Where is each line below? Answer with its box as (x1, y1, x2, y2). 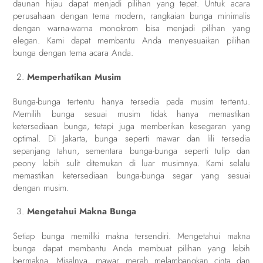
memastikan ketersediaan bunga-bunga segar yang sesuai (13, 168, 250, 182)
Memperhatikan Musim (27, 70, 122, 83)
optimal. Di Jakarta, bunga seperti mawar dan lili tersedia (13, 131, 250, 145)
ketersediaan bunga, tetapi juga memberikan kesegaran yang (13, 119, 250, 133)
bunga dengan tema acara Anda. (13, 46, 134, 60)
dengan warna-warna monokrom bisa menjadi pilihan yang (13, 22, 250, 35)
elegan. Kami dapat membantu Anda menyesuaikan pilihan (13, 34, 250, 48)
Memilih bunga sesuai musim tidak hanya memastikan (13, 107, 250, 120)
